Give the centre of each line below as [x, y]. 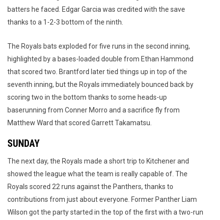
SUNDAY [24, 144]
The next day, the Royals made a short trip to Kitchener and [98, 161]
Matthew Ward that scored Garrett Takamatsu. [80, 123]
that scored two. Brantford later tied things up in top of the [97, 72]
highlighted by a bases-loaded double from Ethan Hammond [100, 59]
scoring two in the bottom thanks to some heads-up [87, 97]
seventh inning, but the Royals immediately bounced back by [100, 85]
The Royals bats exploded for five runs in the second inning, [99, 46]
